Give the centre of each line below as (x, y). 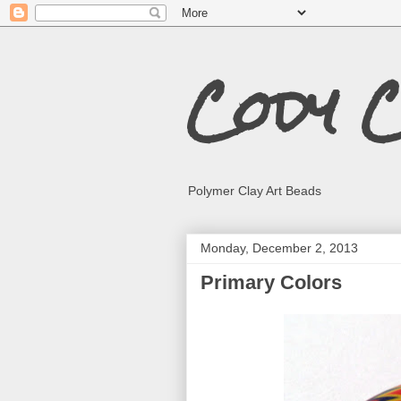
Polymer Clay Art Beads (255, 191)
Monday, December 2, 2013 (279, 248)
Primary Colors (271, 282)
